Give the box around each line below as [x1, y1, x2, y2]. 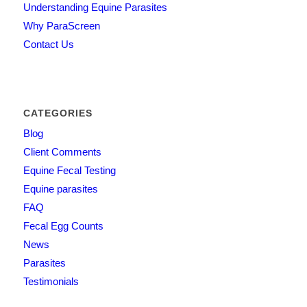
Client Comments [23, 145, 101, 158]
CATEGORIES [23, 107, 93, 119]
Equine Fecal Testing [23, 164, 116, 176]
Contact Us [23, 38, 74, 50]
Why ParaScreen [23, 19, 100, 32]
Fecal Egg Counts [23, 219, 103, 232]
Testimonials [23, 275, 79, 287]
